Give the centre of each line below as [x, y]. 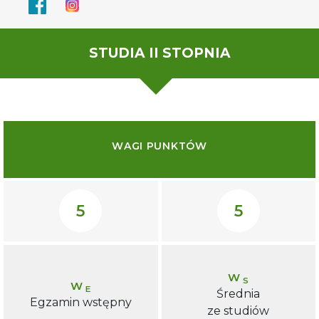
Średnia [239, 293]
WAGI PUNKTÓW [159, 146]
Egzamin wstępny [80, 302]
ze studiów [239, 310]
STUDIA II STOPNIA [159, 53]
